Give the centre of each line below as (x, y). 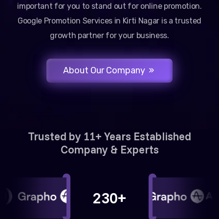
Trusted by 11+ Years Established (109, 136)
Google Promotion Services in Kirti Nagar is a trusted (109, 21)
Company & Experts (109, 149)
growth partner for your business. (109, 35)
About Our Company (105, 70)
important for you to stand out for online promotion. (109, 6)
